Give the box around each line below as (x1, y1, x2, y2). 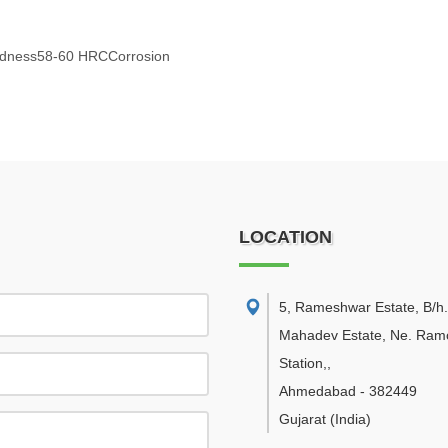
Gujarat (279, 411, 326, 427)
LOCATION (239, 227, 332, 247)
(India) (330, 411, 371, 427)
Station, (279, 355, 327, 371)
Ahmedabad (279, 383, 356, 399)
